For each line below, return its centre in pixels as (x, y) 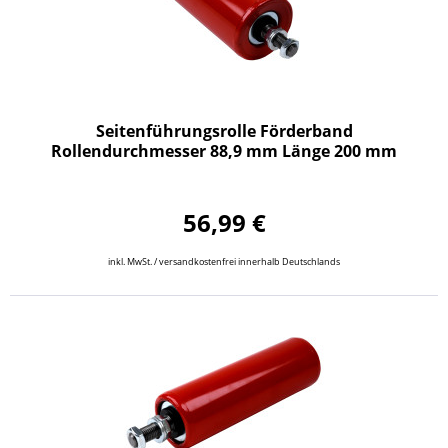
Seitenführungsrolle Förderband (224, 130)
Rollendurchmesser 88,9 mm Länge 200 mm (224, 150)
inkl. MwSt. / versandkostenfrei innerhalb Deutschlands (224, 261)
